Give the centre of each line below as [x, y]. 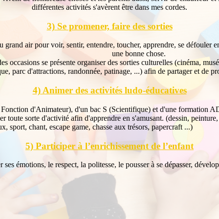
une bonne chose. [139, 54]
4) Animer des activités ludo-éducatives [109, 90]
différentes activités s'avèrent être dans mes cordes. [109, 7]
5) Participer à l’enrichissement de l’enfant [109, 146]
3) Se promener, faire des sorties [109, 26]
